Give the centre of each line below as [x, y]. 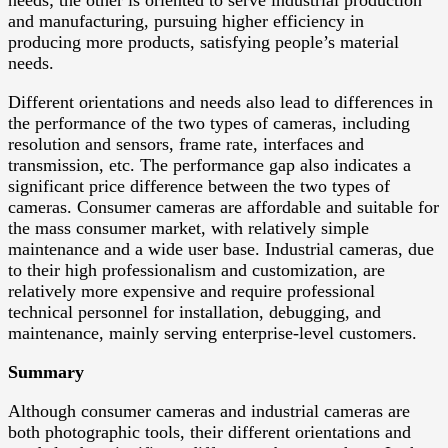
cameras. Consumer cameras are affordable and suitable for [223, 207]
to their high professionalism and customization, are [196, 270]
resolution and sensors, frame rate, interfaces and [186, 144]
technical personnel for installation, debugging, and [194, 312]
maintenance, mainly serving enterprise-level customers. [212, 333]
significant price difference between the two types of [199, 186]
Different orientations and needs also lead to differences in [220, 102]
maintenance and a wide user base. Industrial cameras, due [221, 249]
